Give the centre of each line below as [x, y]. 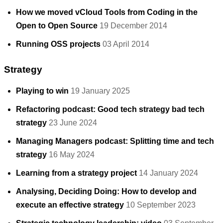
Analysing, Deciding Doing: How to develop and [106, 192]
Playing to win [42, 91]
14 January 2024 [168, 173]
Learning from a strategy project [76, 173]
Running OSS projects [58, 44]
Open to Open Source [57, 25]
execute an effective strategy [70, 205]
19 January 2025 [100, 91]
